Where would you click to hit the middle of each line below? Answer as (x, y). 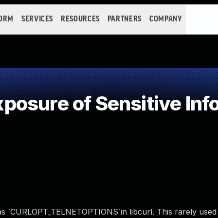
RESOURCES (80, 19)
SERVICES (37, 19)
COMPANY (166, 19)
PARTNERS (124, 19)
